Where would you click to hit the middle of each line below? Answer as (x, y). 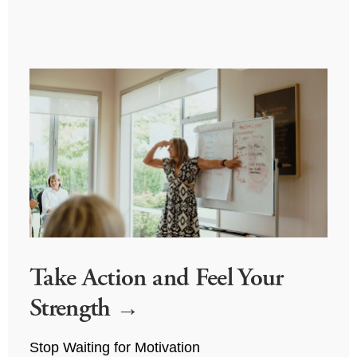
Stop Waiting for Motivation (114, 347)
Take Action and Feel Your (156, 277)
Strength (73, 307)
